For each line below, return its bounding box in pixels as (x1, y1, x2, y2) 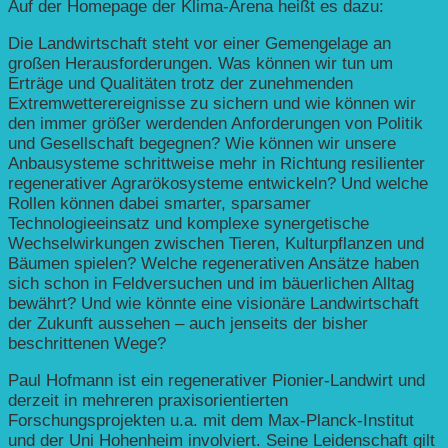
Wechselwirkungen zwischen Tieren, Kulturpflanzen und (8, 233, 424, 253)
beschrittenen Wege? (8, 333, 166, 353)
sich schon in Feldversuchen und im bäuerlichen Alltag (8, 273, 414, 293)
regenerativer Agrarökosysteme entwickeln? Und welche (8, 173, 428, 193)
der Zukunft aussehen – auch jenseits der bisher (8, 313, 368, 333)
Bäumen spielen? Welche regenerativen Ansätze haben (8, 253, 419, 273)
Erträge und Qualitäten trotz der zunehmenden (8, 73, 353, 93)
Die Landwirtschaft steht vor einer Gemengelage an (8, 33, 391, 53)
